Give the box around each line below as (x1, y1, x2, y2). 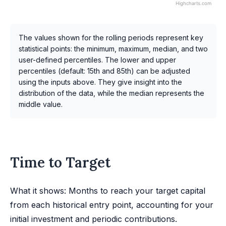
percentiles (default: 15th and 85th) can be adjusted (19, 66, 190, 75)
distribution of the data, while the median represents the (19, 88, 204, 97)
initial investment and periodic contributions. (10, 213, 177, 224)
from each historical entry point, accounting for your (10, 199, 213, 210)
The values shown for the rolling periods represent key (19, 33, 203, 42)
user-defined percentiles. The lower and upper (19, 55, 176, 64)
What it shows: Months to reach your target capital (10, 185, 205, 196)
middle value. (19, 99, 63, 108)
